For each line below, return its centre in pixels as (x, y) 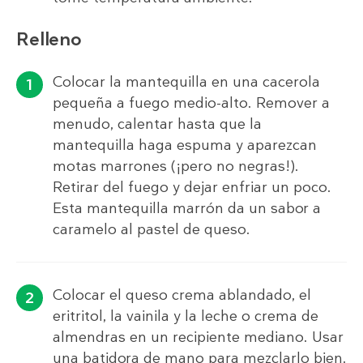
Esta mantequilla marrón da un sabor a (187, 209)
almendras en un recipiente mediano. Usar (198, 337)
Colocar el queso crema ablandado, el (182, 295)
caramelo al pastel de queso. (152, 230)
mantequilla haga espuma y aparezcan (185, 145)
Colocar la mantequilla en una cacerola (186, 82)
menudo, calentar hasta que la (157, 124)
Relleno (49, 40)
